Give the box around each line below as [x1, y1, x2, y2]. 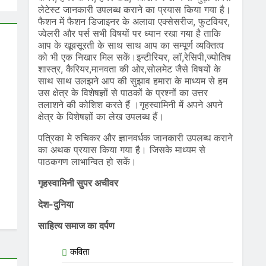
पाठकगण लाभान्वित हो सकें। [37, 156, 137, 167]
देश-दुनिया [37, 198, 74, 210]
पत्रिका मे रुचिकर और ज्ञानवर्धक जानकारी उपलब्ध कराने [37, 132, 233, 144]
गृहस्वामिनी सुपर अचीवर [37, 177, 118, 189]
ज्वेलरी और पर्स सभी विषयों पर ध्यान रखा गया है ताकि [37, 27, 221, 39]
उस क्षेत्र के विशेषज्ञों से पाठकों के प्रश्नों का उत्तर [37, 87, 208, 99]
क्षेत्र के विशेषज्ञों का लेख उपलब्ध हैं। [37, 110, 164, 122]
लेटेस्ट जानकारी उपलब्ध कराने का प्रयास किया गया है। [37, 4, 231, 15]
